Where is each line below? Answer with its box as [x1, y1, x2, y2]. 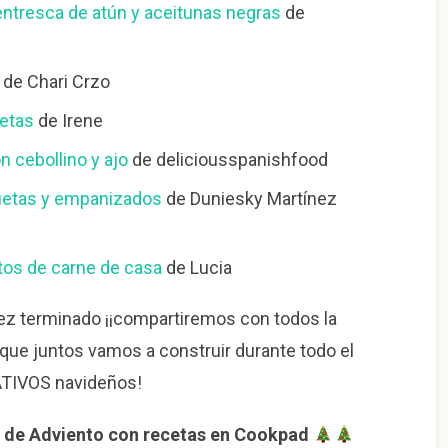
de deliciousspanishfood [127, 149, 328, 171]
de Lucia [161, 257, 232, 279]
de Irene [33, 110, 103, 132]
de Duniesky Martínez [161, 188, 337, 210]
